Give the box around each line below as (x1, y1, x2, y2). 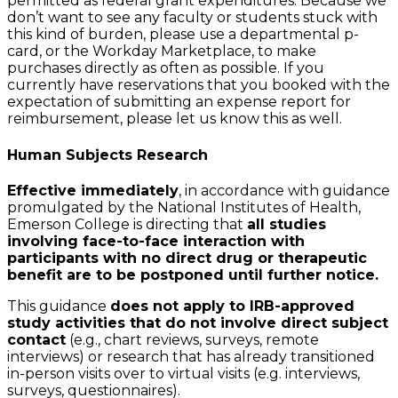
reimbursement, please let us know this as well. (7, 110, 342, 128)
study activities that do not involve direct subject (7, 314, 388, 331)
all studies (247, 215, 326, 233)
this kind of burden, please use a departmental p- (7, 26, 359, 44)
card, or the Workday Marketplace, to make (7, 43, 316, 60)
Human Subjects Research (7, 146, 208, 163)
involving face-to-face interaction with (7, 232, 305, 250)
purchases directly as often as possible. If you (7, 60, 324, 77)
